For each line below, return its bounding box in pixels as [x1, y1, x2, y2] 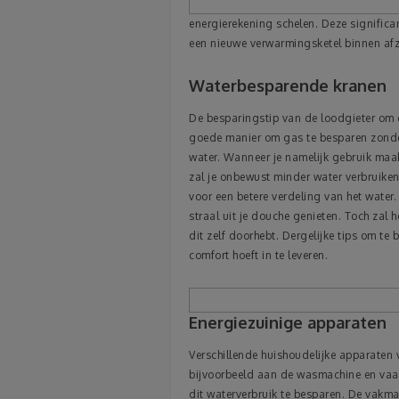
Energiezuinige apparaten [189, 313, 387, 333]
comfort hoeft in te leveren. [189, 248, 328, 263]
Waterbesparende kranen [189, 76, 387, 96]
